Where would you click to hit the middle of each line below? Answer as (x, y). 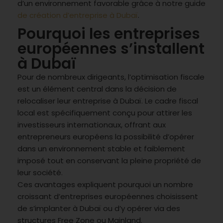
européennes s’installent (111, 49)
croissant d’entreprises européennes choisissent (108, 196)
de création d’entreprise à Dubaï (78, 15)
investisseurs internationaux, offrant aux (92, 124)
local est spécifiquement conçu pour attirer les (105, 112)
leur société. (40, 172)
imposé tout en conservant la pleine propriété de (109, 160)
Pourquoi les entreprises (109, 34)
